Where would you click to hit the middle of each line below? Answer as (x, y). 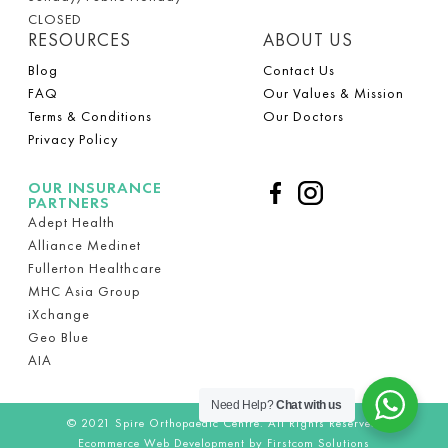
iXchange (59, 313)
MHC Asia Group (84, 290)
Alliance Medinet (84, 244)
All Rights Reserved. (322, 423)
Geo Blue (58, 336)
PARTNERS (69, 202)
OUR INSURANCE (95, 187)
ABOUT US (308, 39)
